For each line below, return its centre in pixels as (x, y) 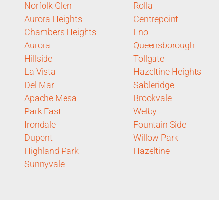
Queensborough (164, 45)
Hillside (38, 58)
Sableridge (154, 85)
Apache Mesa (51, 98)
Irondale (40, 124)
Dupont (39, 137)
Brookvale (153, 98)
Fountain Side (160, 124)
